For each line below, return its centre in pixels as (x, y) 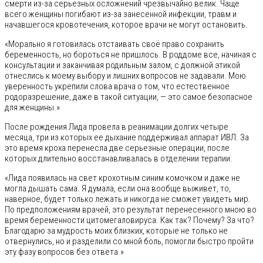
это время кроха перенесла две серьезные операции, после (117, 148)
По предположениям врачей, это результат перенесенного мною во (131, 209)
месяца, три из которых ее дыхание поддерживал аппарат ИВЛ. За (127, 137)
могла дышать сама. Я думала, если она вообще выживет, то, (118, 188)
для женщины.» (32, 107)
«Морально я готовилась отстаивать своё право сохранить (114, 44)
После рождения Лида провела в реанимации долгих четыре (117, 127)
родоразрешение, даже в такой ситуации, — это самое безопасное (129, 97)
